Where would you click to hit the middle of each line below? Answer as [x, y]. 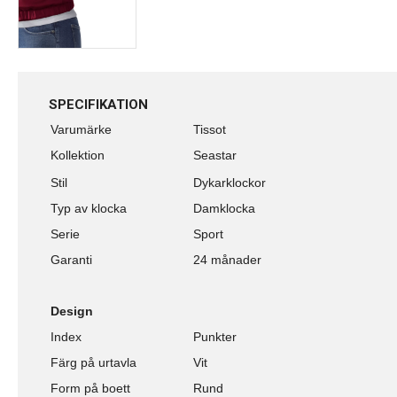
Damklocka [224, 208]
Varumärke [81, 129]
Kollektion [78, 155]
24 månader [227, 259]
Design [72, 311]
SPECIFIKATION [98, 104]
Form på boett [90, 388]
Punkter [215, 336]
